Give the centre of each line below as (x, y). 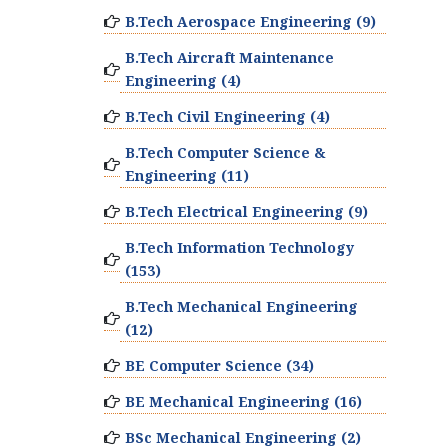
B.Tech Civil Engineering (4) (227, 116)
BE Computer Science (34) (219, 365)
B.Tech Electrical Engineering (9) (246, 211)
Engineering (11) (186, 175)
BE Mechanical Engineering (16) (243, 401)
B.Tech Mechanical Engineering (241, 306)
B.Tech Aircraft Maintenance (229, 57)
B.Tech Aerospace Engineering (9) (250, 21)
